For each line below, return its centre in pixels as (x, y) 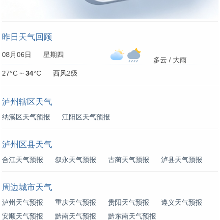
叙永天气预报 (76, 159)
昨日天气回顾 (27, 37)
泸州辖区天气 (27, 102)
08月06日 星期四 (33, 54)
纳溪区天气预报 (26, 117)
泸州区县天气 (27, 144)
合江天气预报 (23, 159)
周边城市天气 (27, 187)
